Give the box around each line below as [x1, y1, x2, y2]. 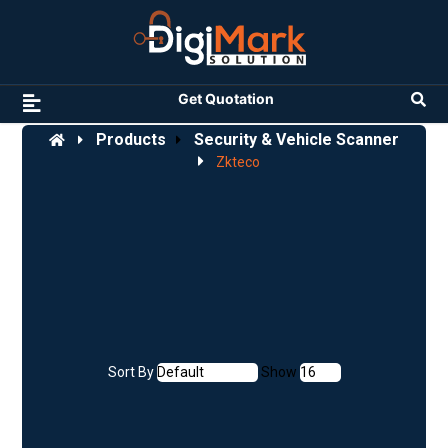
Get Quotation [174, 90, 274, 108]
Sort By [107, 363, 154, 380]
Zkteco [216, 154, 260, 170]
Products [96, 130, 166, 149]
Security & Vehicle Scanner [194, 130, 399, 149]
